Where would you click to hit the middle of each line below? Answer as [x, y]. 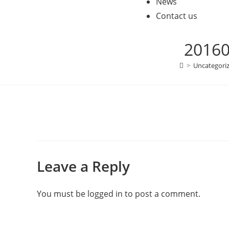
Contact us [177, 16]
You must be [62, 194]
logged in [105, 194]
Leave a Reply [83, 166]
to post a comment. [162, 194]
